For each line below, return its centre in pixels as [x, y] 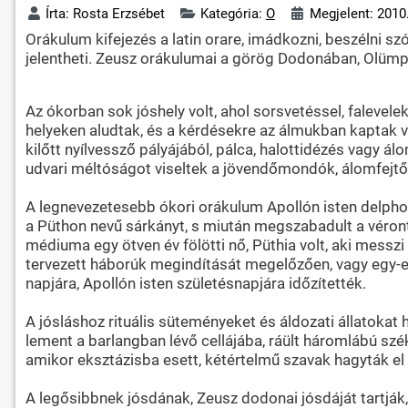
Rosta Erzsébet [119, 13]
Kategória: [233, 13]
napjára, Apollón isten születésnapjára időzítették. [195, 283]
